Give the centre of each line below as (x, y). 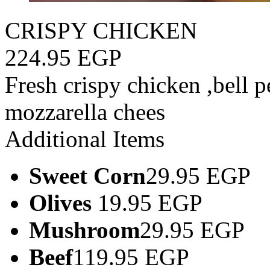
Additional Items (85, 139)
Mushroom (84, 230)
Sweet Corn (87, 176)
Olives (63, 203)
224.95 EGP (63, 58)
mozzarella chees (85, 112)
